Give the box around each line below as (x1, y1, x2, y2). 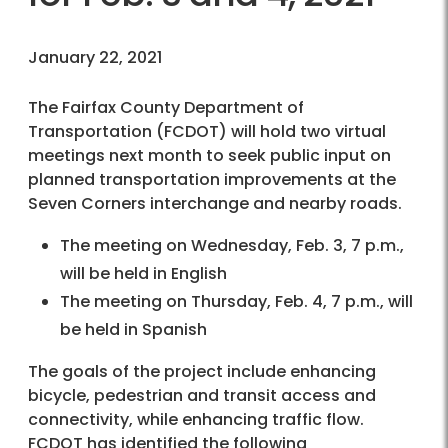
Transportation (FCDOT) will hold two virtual (28, 120, 386, 144)
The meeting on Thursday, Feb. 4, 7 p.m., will (60, 290, 413, 314)
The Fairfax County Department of (28, 96, 304, 120)
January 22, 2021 (28, 46, 162, 70)
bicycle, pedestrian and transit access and (28, 384, 376, 408)
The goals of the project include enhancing (28, 360, 376, 384)
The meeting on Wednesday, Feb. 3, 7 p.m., (60, 234, 404, 258)
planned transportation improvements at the (28, 168, 396, 192)
